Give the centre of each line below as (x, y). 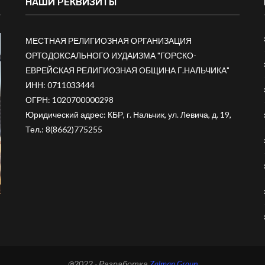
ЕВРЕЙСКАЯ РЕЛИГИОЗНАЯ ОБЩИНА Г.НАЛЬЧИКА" (127, 70)
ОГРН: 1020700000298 (69, 100)
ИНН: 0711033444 (60, 85)
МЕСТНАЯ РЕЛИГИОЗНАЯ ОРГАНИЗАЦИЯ (108, 41)
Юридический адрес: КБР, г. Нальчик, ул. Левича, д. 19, (128, 114)
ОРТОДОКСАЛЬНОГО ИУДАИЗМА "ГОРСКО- (111, 55)
